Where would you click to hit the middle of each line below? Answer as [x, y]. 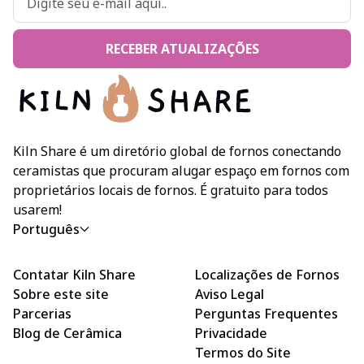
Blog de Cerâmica [67, 333]
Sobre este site [61, 294]
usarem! [37, 210]
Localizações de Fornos [267, 275]
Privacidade [231, 333]
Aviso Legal [230, 294]
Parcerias [42, 314]
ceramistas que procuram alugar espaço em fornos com [181, 171]
